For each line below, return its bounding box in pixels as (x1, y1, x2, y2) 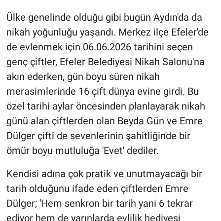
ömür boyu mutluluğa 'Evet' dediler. (6, 144, 159, 156)
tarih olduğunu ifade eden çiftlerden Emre (6, 182, 188, 194)
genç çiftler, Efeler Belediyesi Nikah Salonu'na (6, 55, 205, 68)
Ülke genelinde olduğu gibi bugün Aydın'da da (6, 11, 202, 23)
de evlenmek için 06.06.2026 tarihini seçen (6, 40, 193, 53)
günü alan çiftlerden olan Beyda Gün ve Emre (6, 114, 203, 127)
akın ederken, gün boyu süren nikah (6, 70, 160, 82)
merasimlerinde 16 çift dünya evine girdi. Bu (6, 85, 199, 97)
